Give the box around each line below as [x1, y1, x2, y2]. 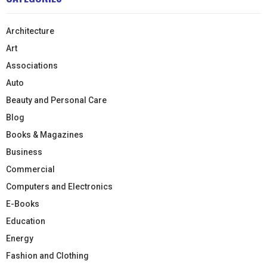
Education [6, 216, 45, 226]
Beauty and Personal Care [6, 95, 107, 105]
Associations [6, 60, 58, 70]
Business [6, 147, 42, 157]
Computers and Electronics [6, 181, 113, 191]
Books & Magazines [6, 129, 83, 139]
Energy [6, 233, 33, 243]
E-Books [6, 198, 39, 209]
